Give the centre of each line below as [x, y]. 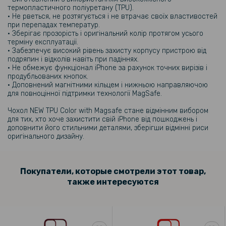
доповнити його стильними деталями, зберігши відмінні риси [108, 128]
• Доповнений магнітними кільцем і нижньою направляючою [108, 85]
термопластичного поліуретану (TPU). [71, 8]
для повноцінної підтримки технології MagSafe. [85, 94]
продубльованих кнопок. [48, 76]
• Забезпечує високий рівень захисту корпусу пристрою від [107, 51]
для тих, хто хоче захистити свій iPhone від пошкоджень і [102, 119]
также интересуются [113, 182]
